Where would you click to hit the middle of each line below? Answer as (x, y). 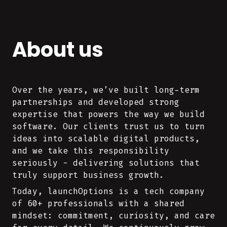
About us (58, 50)
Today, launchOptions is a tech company (108, 191)
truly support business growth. (88, 175)
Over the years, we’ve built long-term (106, 90)
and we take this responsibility (91, 151)
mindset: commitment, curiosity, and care (113, 216)
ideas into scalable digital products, (106, 139)
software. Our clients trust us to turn (108, 126)
